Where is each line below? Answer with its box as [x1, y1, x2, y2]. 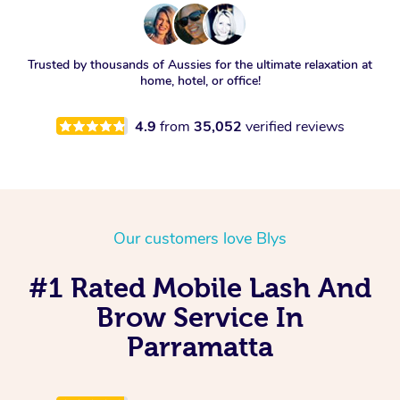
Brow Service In [96, 301, 304, 332]
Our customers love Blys [113, 227, 287, 249]
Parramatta [127, 330, 273, 362]
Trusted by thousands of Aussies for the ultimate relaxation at [28, 55, 372, 73]
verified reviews [245, 116, 345, 137]
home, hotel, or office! [139, 71, 261, 89]
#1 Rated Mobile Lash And [29, 271, 371, 303]
